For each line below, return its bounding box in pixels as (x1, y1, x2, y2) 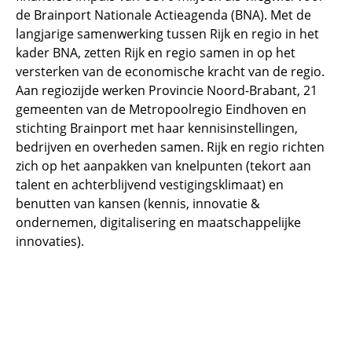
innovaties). (16, 232, 84, 250)
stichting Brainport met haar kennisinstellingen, (16, 119, 298, 137)
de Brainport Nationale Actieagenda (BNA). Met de (16, 5, 311, 24)
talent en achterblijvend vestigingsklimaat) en (16, 175, 284, 193)
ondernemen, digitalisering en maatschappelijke (16, 213, 301, 231)
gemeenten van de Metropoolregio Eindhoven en (16, 100, 306, 118)
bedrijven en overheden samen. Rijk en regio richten (16, 137, 324, 156)
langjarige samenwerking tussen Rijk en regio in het (16, 24, 319, 42)
